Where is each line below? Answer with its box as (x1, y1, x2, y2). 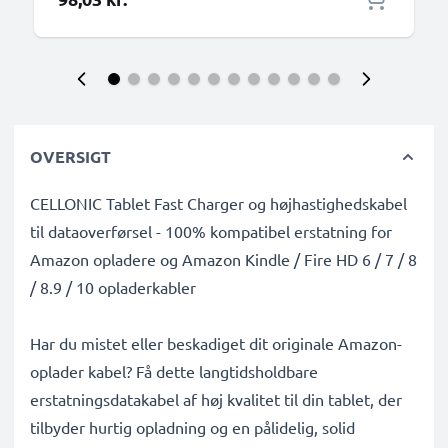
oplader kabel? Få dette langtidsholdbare (30, 361, 318, 381)
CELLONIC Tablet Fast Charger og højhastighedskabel (30, 193, 407, 213)
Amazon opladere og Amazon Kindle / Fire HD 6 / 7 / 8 (30, 249, 417, 269)
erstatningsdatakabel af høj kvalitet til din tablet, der (30, 389, 402, 409)
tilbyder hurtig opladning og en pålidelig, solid (30, 417, 355, 437)
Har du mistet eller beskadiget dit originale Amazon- (30, 333, 402, 353)
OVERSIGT (30, 146, 111, 167)
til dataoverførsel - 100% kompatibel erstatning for (30, 221, 392, 241)
